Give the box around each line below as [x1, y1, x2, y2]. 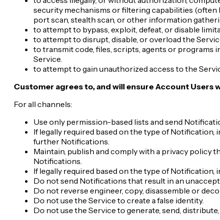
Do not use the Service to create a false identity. [33, 195, 204, 205]
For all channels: [14, 99, 72, 109]
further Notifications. [33, 136, 110, 146]
